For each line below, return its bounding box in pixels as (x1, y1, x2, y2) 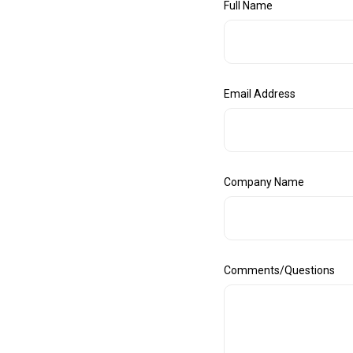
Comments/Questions (223, 263, 335, 277)
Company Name (223, 175, 304, 188)
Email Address (223, 87, 295, 100)
